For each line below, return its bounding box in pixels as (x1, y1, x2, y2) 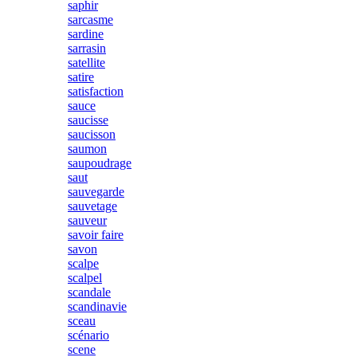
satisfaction (68, 84, 124, 98)
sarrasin (68, 41, 106, 55)
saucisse (68, 113, 108, 127)
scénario (68, 328, 109, 342)
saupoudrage (68, 156, 131, 170)
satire (68, 70, 94, 84)
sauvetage (68, 199, 117, 213)
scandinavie (68, 300, 127, 313)
